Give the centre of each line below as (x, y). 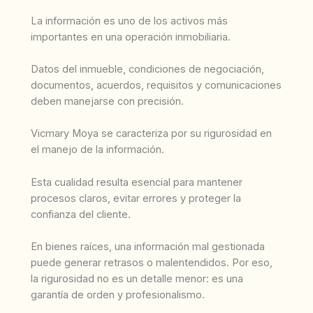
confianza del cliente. (81, 214)
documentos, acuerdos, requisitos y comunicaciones (156, 85)
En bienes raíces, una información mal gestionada (148, 246)
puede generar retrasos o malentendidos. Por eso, (152, 262)
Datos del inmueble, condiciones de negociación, (147, 69)
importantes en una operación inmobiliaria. (131, 37)
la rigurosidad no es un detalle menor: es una (137, 278)
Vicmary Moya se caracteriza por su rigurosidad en (151, 134)
